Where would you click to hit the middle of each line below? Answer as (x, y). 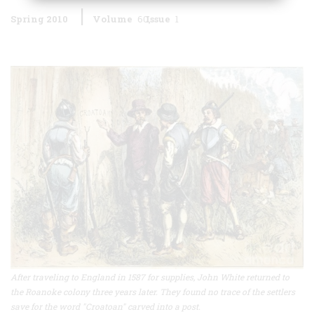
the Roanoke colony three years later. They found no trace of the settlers (153, 292)
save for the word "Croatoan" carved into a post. (107, 307)
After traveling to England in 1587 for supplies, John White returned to (150, 277)
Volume (112, 19)
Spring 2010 (39, 19)
